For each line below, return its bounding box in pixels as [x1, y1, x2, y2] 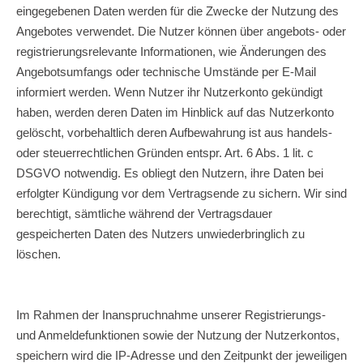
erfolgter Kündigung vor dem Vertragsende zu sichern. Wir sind [16, 186, 347, 200]
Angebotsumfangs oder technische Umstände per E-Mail [16, 64, 316, 79]
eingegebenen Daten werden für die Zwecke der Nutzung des [16, 3, 339, 18]
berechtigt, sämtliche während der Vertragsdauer [16, 206, 272, 220]
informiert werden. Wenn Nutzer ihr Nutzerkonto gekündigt [16, 84, 322, 99]
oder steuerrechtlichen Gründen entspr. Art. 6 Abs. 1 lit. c [16, 145, 314, 160]
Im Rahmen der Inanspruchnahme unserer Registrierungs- [16, 307, 326, 322]
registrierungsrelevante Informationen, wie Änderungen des [16, 44, 327, 58]
